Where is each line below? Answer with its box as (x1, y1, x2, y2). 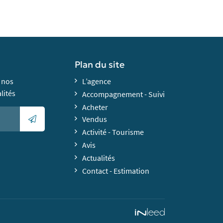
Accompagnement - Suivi (82, 89, 165, 100)
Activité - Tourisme (82, 127, 144, 137)
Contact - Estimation (82, 166, 150, 176)
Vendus (82, 114, 108, 124)
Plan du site (75, 59, 125, 71)
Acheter (82, 102, 109, 112)
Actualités (82, 153, 115, 163)
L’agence (82, 76, 111, 87)
